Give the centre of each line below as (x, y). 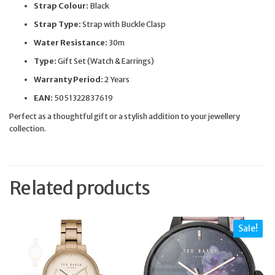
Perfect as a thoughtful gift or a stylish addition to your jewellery (125, 116)
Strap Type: (57, 24)
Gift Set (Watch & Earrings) (105, 61)
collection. (28, 129)
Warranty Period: (68, 79)
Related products (80, 188)
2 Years (116, 79)
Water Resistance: (71, 43)
